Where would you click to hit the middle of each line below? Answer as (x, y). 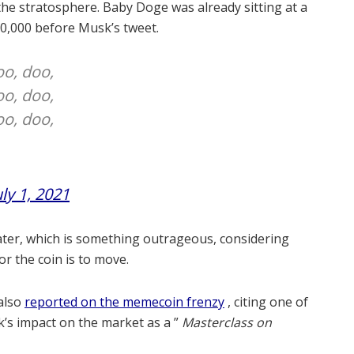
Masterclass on (227, 323)
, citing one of (266, 302)
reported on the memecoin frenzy (124, 302)
